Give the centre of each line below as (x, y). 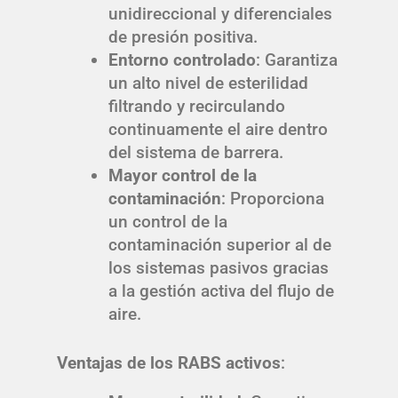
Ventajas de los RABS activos (169, 362)
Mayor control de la (182, 175)
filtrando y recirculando (196, 106)
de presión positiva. (183, 36)
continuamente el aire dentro (218, 129)
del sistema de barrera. (195, 152)
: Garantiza (296, 60)
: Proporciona (272, 198)
